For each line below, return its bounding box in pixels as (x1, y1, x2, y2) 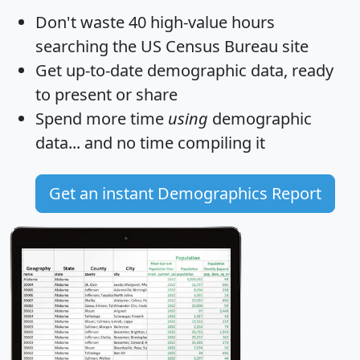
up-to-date (66, 59, 143, 82)
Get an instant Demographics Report (49, 182, 321, 205)
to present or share (35, 84, 178, 106)
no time (117, 132, 174, 154)
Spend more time (35, 108, 168, 130)
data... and (35, 132, 117, 154)
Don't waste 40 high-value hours (35, 11, 275, 34)
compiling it (174, 132, 265, 154)
